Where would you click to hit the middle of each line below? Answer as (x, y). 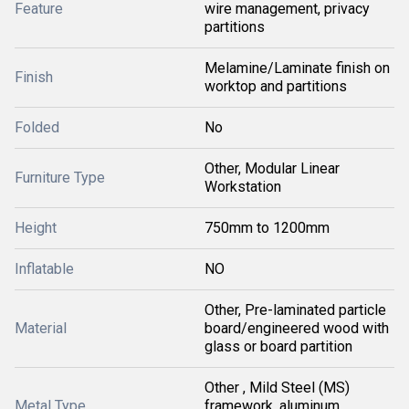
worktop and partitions (276, 86)
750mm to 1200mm (267, 228)
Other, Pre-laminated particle (295, 310)
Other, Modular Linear (272, 168)
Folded (37, 127)
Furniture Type (60, 178)
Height (36, 228)
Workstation (243, 187)
